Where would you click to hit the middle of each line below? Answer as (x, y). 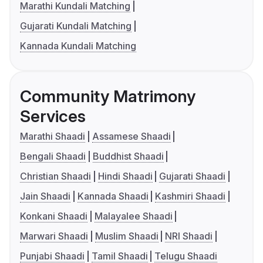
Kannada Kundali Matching (78, 46)
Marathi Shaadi (53, 136)
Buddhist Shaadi (128, 156)
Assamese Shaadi (131, 136)
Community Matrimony (108, 97)
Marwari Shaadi (54, 236)
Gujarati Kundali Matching (76, 26)
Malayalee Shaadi (133, 216)
